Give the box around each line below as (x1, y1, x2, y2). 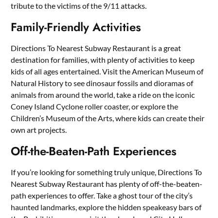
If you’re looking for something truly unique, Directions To (11, 167, 202, 177)
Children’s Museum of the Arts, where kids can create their (11, 113, 205, 123)
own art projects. (11, 125, 67, 134)
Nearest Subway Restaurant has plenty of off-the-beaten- (11, 179, 203, 188)
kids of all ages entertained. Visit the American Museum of (11, 66, 204, 76)
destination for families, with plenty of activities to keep (11, 54, 195, 64)
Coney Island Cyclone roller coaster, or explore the (11, 101, 179, 111)
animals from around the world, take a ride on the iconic (11, 90, 195, 99)
